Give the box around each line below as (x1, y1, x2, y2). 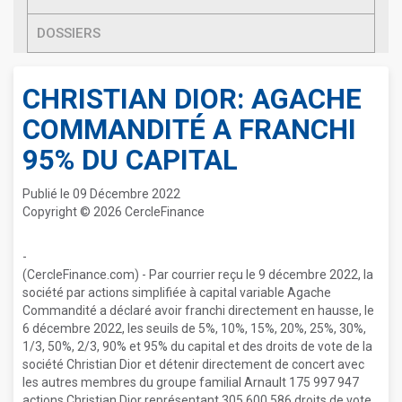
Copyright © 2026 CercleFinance (22, 205, 205, 219)
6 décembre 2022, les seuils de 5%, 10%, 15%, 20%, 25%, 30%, (22, 321, 366, 336)
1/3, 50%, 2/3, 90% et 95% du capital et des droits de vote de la (22, 339, 372, 354)
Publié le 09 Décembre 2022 (22, 187, 180, 201)
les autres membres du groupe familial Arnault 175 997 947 (22, 375, 359, 389)
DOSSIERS (37, 25, 100, 41)
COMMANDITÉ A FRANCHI (22, 113, 356, 146)
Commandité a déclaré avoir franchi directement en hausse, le (22, 303, 374, 318)
